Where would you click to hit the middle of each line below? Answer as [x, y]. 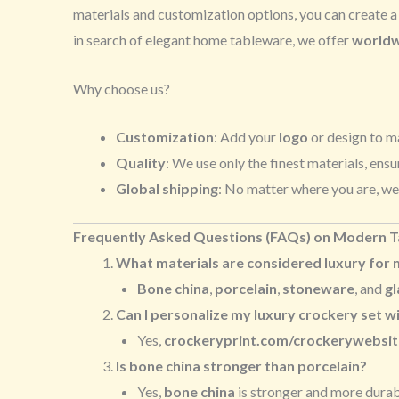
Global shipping [167, 189]
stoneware [318, 289]
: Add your [246, 137]
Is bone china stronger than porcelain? [241, 366]
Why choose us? [122, 88]
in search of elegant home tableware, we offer [212, 40]
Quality [141, 163]
